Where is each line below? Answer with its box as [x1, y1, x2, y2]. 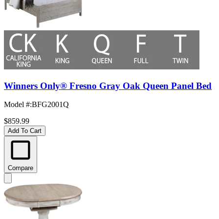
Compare [8, 164, 33, 172]
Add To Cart [8, 127, 42, 135]
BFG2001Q [32, 100, 69, 109]
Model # [4, 100, 30, 109]
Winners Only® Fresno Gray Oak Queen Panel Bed [4, 80, 212, 91]
